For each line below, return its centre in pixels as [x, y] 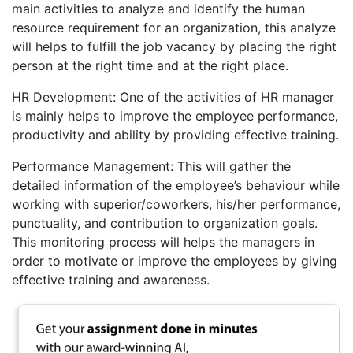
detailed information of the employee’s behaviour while [176, 185]
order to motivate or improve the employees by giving [175, 260]
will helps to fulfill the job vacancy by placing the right [174, 46]
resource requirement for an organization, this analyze [174, 27]
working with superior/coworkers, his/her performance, [176, 204]
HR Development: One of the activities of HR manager [173, 97]
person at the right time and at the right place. [150, 65]
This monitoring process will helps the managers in [163, 242]
